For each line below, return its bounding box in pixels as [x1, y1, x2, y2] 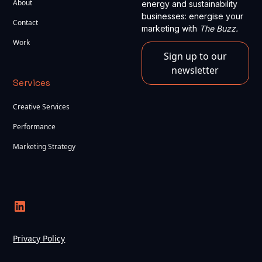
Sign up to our [163, 49, 227, 63]
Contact [13, 17, 39, 27]
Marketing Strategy [13, 141, 76, 151]
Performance [13, 121, 56, 132]
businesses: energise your [141, 11, 243, 21]
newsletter [171, 63, 219, 77]
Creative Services [13, 101, 70, 112]
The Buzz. [199, 23, 238, 33]
